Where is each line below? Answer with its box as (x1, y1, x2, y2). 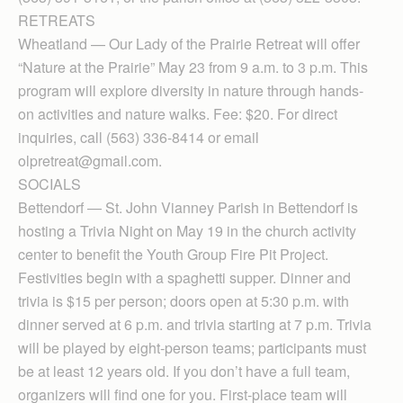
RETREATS (18, 9, 95, 31)
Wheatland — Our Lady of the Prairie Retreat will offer (18, 32, 360, 54)
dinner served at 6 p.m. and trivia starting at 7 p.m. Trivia (18, 313, 372, 335)
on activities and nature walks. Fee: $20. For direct (18, 103, 337, 124)
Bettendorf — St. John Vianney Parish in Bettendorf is (18, 196, 358, 218)
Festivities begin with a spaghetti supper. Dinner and (18, 266, 351, 288)
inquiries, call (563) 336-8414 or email (18, 126, 259, 148)
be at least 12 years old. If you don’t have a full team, (18, 360, 350, 381)
